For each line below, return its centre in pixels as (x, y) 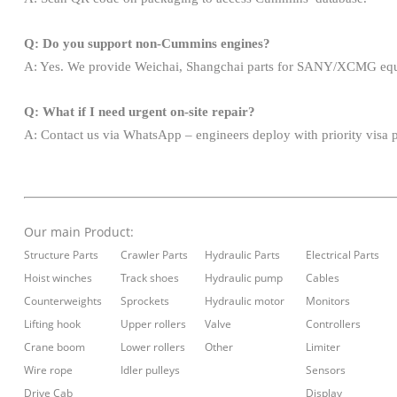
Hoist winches (59, 278)
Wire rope (51, 370)
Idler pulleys (152, 370)
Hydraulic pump (246, 278)
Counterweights (62, 301)
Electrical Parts (345, 255)
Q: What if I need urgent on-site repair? (139, 111)
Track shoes (149, 278)
